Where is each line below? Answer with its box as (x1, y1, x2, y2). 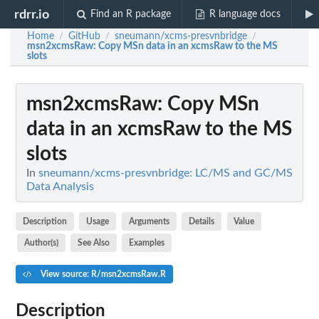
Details (189, 216, 215, 226)
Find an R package (90, 9, 172, 19)
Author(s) (23, 238, 58, 247)
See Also (78, 238, 110, 247)
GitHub (68, 31, 100, 41)
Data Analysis (26, 181, 94, 192)
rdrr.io (14, 8, 50, 21)
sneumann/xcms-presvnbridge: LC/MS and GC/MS (38, 167, 293, 179)
